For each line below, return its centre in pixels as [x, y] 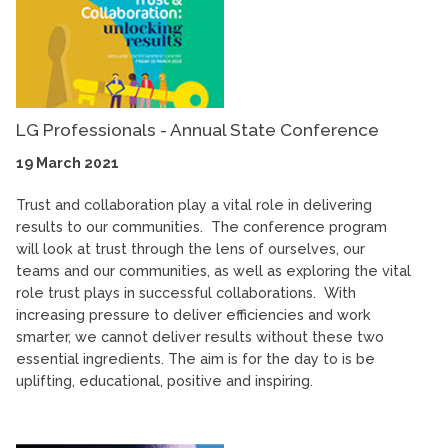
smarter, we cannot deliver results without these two [200, 337]
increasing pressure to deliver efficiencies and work [193, 315]
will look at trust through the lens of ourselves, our [190, 249]
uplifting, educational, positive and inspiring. [164, 381]
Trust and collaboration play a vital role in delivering [194, 205]
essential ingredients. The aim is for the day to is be [195, 359]
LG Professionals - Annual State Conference [197, 130]
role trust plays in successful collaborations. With [186, 293]
